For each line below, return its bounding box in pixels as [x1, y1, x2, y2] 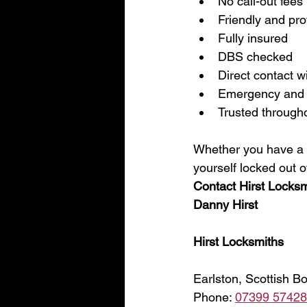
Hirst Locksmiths [193, 234, 284, 249]
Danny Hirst [193, 197, 258, 212]
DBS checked [218, 49, 293, 64]
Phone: [193, 290, 235, 304]
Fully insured [218, 31, 288, 45]
